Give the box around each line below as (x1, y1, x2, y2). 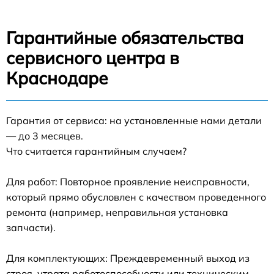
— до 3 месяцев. (6, 129, 83, 142)
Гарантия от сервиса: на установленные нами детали (6, 114, 262, 127)
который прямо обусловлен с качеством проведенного (6, 190, 266, 203)
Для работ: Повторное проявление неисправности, (6, 175, 250, 188)
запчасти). (6, 221, 56, 234)
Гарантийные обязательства (6, 26, 243, 48)
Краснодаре (6, 67, 108, 89)
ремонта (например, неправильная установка (6, 206, 228, 218)
